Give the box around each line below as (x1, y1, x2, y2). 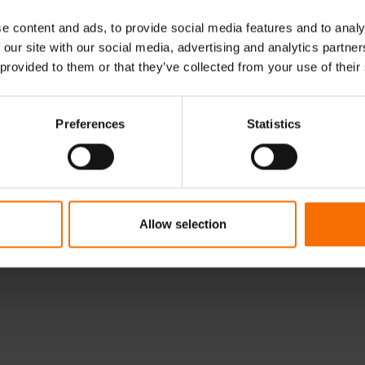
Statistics (247, 117, 301, 131)
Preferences (55, 117, 125, 131)
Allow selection (139, 217, 226, 231)
